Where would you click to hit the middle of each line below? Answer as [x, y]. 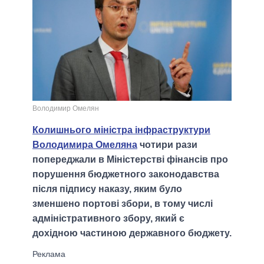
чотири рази [167, 144]
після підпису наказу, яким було [107, 189]
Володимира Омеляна [85, 144]
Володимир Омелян [66, 108]
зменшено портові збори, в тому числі [123, 203]
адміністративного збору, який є [108, 218]
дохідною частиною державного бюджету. [132, 233]
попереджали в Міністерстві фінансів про [130, 159]
